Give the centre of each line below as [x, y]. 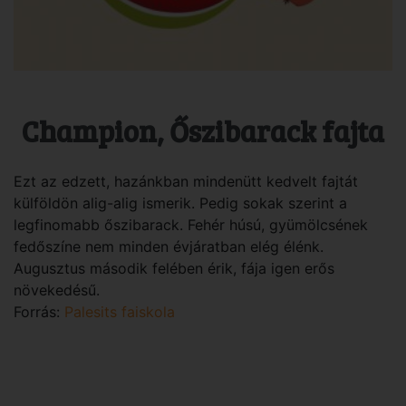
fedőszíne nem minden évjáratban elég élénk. [169, 246]
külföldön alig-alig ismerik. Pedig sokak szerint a [180, 203]
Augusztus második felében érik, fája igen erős [174, 268]
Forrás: [39, 311]
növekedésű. [57, 290]
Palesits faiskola [120, 311]
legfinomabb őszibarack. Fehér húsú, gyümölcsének [191, 224]
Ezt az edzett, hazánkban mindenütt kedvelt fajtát [186, 181]
